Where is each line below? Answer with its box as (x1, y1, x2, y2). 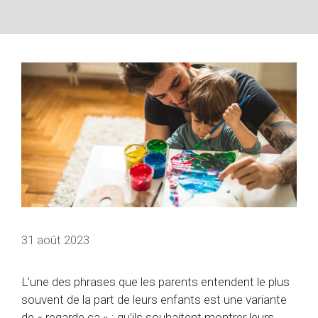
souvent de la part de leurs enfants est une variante (21, 292, 287, 307)
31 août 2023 (21, 232, 89, 247)
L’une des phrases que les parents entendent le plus (21, 274, 290, 289)
